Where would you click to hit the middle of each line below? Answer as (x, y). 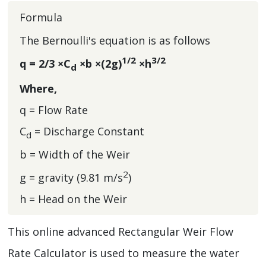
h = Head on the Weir (73, 199)
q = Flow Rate (54, 110)
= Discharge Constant (88, 132)
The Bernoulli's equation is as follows (115, 41)
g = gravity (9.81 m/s (71, 178)
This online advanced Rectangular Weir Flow (121, 231)
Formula (41, 17)
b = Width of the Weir (75, 155)
